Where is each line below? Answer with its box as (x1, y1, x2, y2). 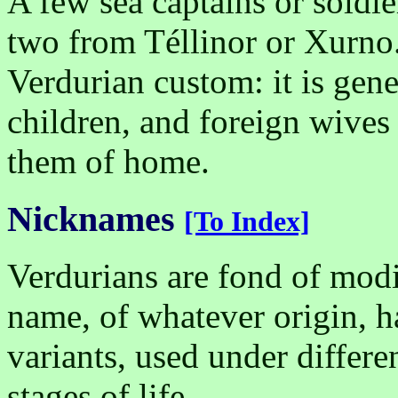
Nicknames (7, 198, 175, 239)
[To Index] (184, 205, 310, 237)
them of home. (7, 141, 210, 180)
